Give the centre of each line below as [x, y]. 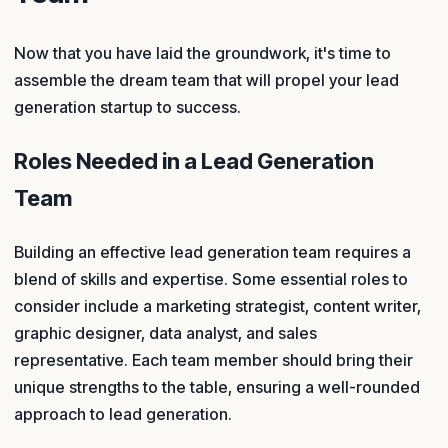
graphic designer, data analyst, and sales [165, 332]
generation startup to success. [127, 106]
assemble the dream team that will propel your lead [206, 79]
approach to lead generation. [123, 413]
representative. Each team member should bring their [213, 359]
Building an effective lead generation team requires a [212, 251]
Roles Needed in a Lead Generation [194, 160]
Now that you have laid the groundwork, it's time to [202, 52]
